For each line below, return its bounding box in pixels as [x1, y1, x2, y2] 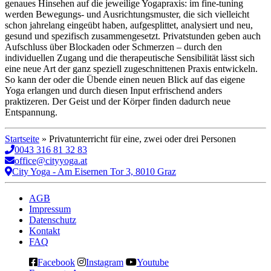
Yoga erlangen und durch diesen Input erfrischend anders [5, 85, 222, 96]
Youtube [137, 256, 169, 267]
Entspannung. [5, 106, 57, 117]
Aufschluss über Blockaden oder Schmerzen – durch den [5, 41, 222, 52]
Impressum [29, 203, 71, 214]
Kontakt [29, 225, 60, 236]
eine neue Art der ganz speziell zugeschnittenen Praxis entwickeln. [5, 63, 258, 74]
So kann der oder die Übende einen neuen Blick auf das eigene [5, 74, 245, 85]
